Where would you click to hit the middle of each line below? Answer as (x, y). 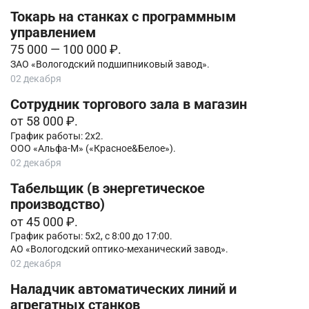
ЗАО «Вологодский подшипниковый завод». (110, 64)
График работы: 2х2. (57, 136)
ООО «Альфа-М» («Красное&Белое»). (93, 149)
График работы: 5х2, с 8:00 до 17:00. (91, 236)
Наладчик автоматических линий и (123, 289)
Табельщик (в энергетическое (108, 189)
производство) (58, 205)
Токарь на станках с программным (123, 17)
